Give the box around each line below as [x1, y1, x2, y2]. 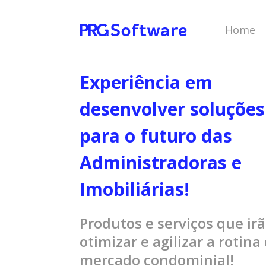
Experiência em [80, 70, 213, 95]
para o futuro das [80, 123, 233, 148]
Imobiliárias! [80, 177, 190, 202]
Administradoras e [80, 150, 242, 175]
